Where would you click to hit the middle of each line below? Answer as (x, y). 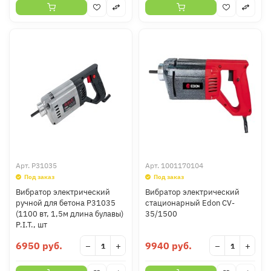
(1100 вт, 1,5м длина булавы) (70, 214)
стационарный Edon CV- (190, 203)
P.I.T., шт (31, 225)
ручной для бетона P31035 (66, 203)
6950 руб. (39, 246)
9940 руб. (168, 246)
